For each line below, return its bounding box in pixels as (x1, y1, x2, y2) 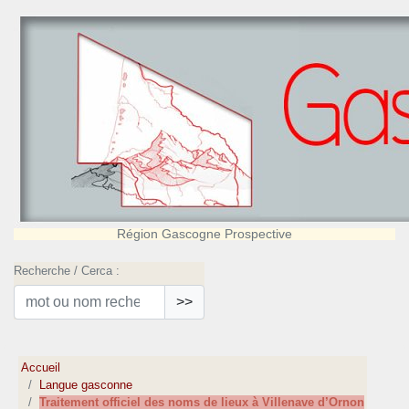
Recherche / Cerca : (14, 264, 120, 278)
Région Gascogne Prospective (117, 226, 292, 241)
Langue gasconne (39, 378, 133, 393)
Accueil (21, 361, 61, 375)
